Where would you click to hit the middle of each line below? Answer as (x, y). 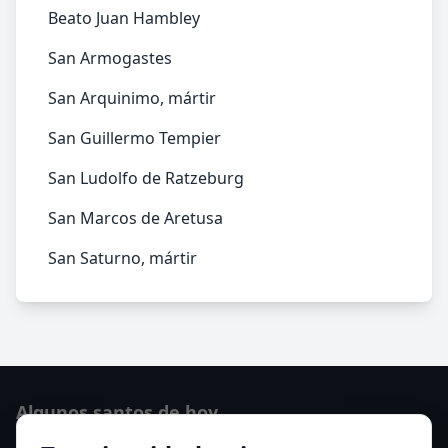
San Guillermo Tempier (134, 138)
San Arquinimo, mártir (132, 98)
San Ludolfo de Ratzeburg (146, 178)
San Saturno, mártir (122, 258)
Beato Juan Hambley (124, 18)
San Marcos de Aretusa (135, 218)
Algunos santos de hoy (117, 412)
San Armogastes (110, 58)
